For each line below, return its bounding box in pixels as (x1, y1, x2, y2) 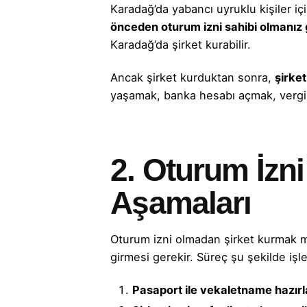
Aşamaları (110, 184, 251, 221)
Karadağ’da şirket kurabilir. (110, 37, 251, 51)
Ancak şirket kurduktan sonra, (110, 70, 275, 84)
